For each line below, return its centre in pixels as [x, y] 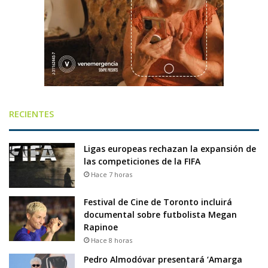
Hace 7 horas [112, 175]
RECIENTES [31, 114]
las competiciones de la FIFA [142, 162]
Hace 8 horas [112, 240]
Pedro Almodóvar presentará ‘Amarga [163, 260]
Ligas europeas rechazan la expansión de [170, 149]
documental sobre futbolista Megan [160, 215]
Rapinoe [102, 227]
